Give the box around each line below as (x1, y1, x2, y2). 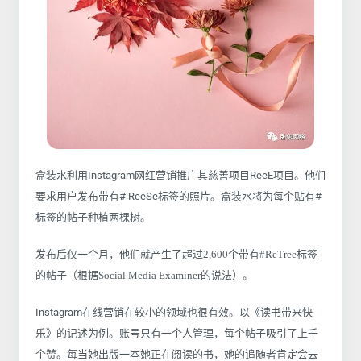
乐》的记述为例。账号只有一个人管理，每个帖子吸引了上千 (35, 327, 318, 340)
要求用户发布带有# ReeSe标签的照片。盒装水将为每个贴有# (35, 190, 322, 203)
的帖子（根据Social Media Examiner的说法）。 (35, 269, 253, 282)
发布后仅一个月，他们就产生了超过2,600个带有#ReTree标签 (35, 248, 317, 261)
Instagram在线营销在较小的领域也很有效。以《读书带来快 (35, 306, 313, 319)
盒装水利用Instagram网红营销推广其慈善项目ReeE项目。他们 (35, 169, 326, 182)
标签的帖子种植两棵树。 (35, 211, 151, 224)
